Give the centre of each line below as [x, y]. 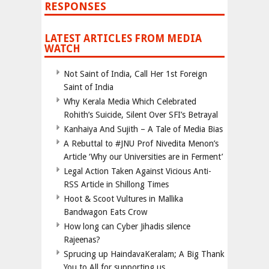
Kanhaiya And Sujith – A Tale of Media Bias [143, 129]
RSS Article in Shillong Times [116, 185]
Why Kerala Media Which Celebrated [130, 102]
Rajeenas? [82, 240]
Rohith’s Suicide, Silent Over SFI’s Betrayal [141, 115]
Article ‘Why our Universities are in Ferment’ [143, 157]
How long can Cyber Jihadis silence [127, 227]
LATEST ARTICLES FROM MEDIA [123, 39]
